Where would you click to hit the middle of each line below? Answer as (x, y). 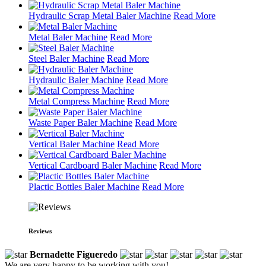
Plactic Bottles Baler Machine (84, 186)
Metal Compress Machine (77, 101)
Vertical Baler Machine (72, 144)
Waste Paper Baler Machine (80, 122)
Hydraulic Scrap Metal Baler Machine (100, 15)
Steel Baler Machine (66, 58)
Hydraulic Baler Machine (76, 80)
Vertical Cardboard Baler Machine (93, 165)
